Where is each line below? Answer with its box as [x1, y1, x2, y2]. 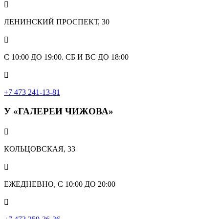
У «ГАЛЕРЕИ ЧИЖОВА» [4, 106, 113, 117]
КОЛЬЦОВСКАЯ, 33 [4, 144, 75, 153]
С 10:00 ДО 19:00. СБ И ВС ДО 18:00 [4, 53, 129, 62]
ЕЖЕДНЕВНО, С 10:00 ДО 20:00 [4, 179, 115, 188]
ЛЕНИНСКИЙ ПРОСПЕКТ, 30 [4, 18, 109, 26]
